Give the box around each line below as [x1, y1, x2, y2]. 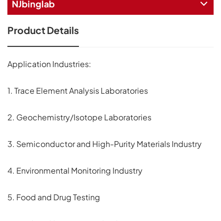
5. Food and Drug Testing [7, 191, 100, 202]
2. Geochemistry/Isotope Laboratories [7, 111, 151, 122]
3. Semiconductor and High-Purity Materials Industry [7, 138, 202, 149]
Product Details [7, 24, 79, 37]
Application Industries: [7, 58, 91, 69]
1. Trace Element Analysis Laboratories [7, 85, 148, 96]
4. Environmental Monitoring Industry [7, 165, 143, 176]
